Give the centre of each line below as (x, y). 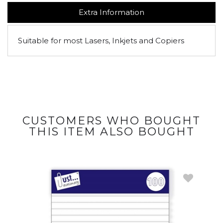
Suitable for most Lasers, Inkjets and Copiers (101, 41)
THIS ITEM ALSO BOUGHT (111, 132)
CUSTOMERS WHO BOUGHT (111, 121)
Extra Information (111, 12)
